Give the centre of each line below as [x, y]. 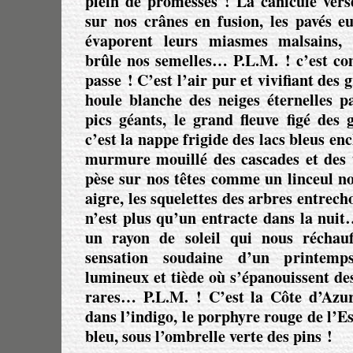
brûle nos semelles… [159, 60]
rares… [114, 297]
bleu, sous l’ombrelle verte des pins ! [209, 336]
